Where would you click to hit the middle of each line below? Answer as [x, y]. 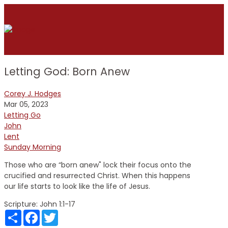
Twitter [70, 213]
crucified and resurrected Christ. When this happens [97, 175]
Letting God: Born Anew [67, 72]
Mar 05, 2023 [26, 104]
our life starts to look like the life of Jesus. [77, 186]
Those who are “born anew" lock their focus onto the [98, 165]
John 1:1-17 [58, 204]
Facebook [57, 213]
